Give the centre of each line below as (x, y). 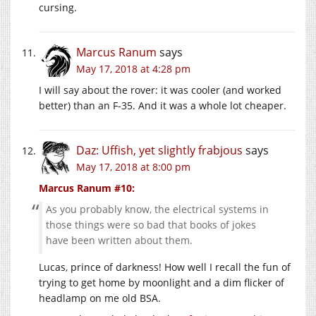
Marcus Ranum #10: (87, 188)
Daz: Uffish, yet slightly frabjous (159, 151)
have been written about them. (119, 241)
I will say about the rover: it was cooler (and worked (160, 90)
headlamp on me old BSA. (100, 298)
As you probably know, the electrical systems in (157, 209)
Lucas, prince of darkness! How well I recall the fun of (165, 267)
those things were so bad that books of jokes (151, 225)
